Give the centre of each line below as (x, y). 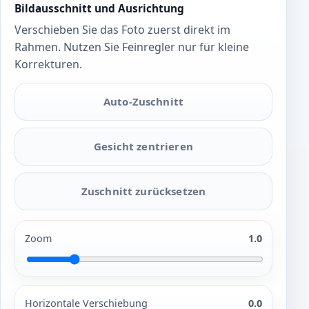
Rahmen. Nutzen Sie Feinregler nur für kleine (132, 47)
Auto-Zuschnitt (143, 102)
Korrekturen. (48, 64)
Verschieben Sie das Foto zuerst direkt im (122, 29)
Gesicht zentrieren (143, 147)
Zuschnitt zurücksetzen (143, 191)
